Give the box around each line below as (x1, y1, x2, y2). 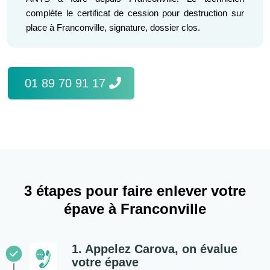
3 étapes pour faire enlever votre (24, 183, 246, 199)
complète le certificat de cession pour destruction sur (26, 7, 244, 18)
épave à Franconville (64, 201, 206, 218)
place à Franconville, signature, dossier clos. (26, 22, 201, 33)
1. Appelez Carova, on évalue (71, 242, 237, 256)
